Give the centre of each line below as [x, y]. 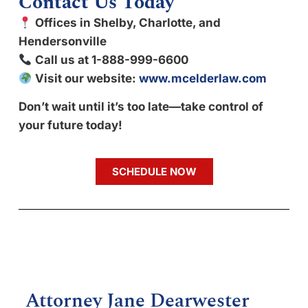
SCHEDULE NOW [154, 172]
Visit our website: [87, 79]
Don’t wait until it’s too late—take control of [141, 107]
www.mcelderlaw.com [203, 79]
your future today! [70, 125]
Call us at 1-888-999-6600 [112, 60]
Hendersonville [63, 42]
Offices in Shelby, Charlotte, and [128, 23]
